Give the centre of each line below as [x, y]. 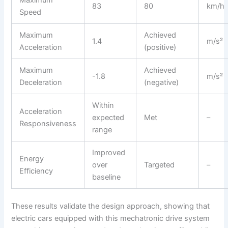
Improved [109, 152]
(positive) [160, 47]
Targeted [160, 165]
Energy [32, 159]
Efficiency [36, 171]
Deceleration [41, 82]
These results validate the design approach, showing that [111, 206]
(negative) [162, 82]
